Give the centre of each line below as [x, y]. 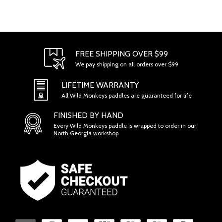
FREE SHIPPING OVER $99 [121, 54]
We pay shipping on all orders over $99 [127, 64]
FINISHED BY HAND [88, 115]
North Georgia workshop [86, 133]
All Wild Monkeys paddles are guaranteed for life [127, 96]
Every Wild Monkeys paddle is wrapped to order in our [125, 125]
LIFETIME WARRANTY [100, 85]
